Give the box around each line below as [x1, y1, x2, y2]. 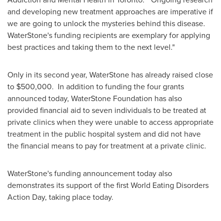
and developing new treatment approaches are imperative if [7, 6, 213, 17]
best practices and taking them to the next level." [7, 41, 175, 53]
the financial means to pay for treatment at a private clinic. [7, 140, 208, 151]
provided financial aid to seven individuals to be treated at [7, 105, 206, 116]
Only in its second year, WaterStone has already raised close [7, 69, 213, 80]
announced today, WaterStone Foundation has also [7, 93, 182, 104]
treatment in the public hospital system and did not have [7, 128, 201, 140]
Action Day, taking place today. [7, 191, 113, 203]
